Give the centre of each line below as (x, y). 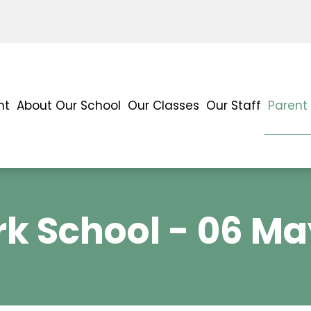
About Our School (69, 105)
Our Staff (234, 105)
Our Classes (163, 105)
